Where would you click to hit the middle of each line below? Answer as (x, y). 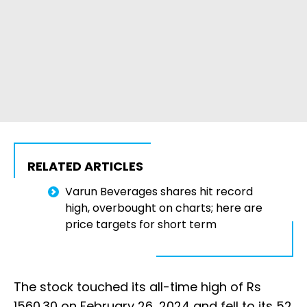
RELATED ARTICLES (85, 166)
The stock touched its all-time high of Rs (137, 286)
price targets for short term (141, 224)
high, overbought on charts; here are (164, 208)
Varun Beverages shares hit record (159, 191)
